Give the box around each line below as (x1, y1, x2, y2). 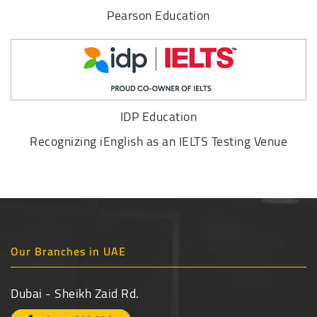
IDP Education (120, 104, 197, 128)
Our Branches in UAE (11, 240, 126, 262)
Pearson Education (107, 3, 210, 27)
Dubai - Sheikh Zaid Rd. (11, 281, 139, 305)
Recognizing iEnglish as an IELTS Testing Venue (30, 129, 287, 153)
